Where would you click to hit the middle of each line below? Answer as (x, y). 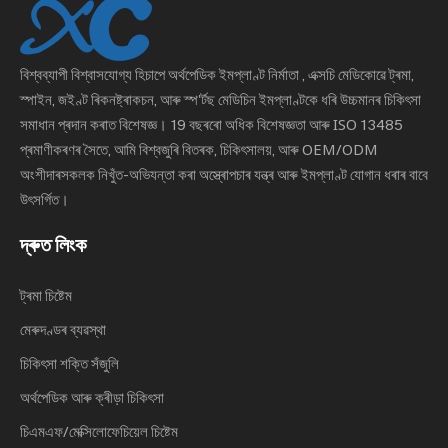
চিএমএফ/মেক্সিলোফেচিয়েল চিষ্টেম (99, 431)
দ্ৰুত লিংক (53, 245)
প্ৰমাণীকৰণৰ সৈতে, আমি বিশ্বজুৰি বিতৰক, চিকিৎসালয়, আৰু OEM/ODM (199, 149)
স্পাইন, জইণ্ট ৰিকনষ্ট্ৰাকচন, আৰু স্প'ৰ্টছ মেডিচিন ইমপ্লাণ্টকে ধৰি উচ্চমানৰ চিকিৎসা (220, 99)
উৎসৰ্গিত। (44, 199)
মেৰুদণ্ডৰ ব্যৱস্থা (63, 329)
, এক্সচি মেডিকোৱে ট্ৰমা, (358, 74)
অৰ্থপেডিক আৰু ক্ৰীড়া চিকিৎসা (92, 397)
